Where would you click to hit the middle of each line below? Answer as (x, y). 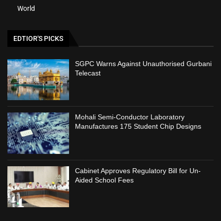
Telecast (88, 73)
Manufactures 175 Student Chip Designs (138, 127)
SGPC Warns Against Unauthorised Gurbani (144, 63)
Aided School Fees (105, 180)
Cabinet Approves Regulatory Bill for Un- (138, 170)
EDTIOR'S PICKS (38, 38)
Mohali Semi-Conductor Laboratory (130, 117)
